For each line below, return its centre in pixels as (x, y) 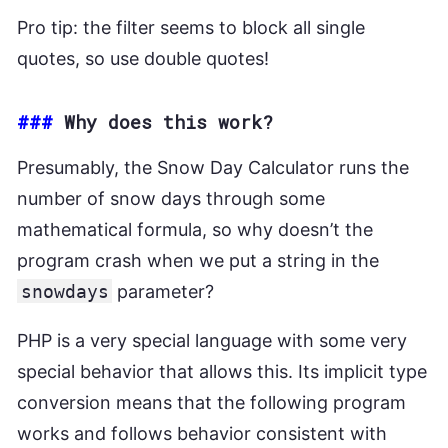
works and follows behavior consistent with (202, 433)
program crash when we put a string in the (198, 260)
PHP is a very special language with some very (212, 340)
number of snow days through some (171, 198)
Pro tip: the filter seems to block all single (191, 27)
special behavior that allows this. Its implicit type (222, 371)
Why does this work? (168, 121)
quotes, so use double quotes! (143, 58)
